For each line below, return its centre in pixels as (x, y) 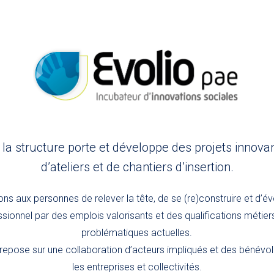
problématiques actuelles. (137, 232)
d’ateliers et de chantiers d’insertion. (137, 167)
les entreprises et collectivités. (137, 267)
